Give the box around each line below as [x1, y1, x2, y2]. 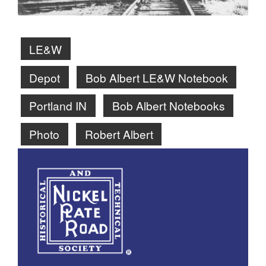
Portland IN [29, 97, 87, 114]
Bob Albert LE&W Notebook [85, 69, 228, 85]
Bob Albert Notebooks [112, 97, 225, 114]
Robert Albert [84, 126, 153, 142]
